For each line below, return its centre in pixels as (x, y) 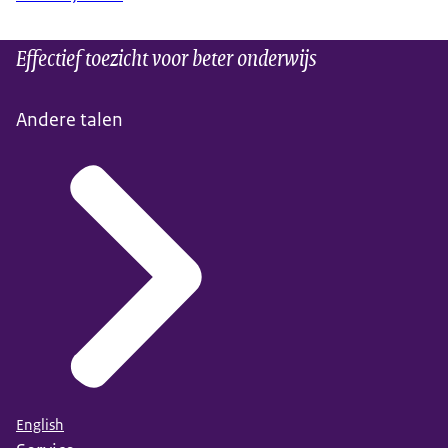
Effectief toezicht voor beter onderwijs (166, 57)
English (40, 424)
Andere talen (69, 120)
